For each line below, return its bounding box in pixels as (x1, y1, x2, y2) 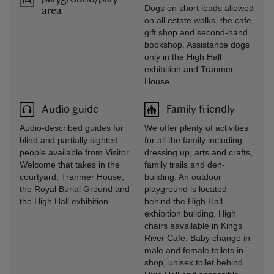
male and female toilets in (144, 245, 243, 255)
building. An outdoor (144, 172, 221, 182)
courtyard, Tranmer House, (20, 172, 124, 182)
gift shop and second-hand (144, 28, 248, 37)
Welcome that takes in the (20, 160, 120, 169)
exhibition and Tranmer (144, 64, 234, 74)
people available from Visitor (20, 147, 129, 157)
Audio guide (42, 103, 98, 115)
